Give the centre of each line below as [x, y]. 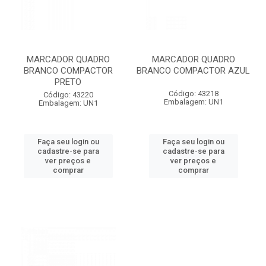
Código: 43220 [68, 95]
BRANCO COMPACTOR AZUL [193, 71]
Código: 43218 [193, 94]
